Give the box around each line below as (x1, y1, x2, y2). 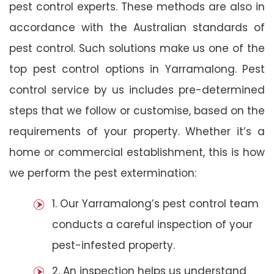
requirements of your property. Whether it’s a (9, 124, 265, 139)
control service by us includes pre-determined (9, 82, 265, 97)
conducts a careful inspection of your (52, 217, 253, 232)
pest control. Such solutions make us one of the (9, 40, 265, 56)
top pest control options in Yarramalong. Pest (9, 61, 265, 76)
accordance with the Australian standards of (9, 20, 265, 35)
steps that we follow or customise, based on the (9, 103, 265, 118)
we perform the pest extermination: (9, 165, 196, 180)
